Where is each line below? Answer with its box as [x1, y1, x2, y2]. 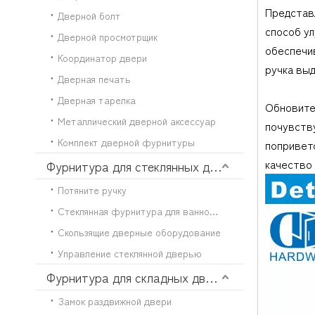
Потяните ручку [58, 183, 127, 198]
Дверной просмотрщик [58, 30, 157, 44]
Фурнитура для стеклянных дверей [210, 157, 222, 176]
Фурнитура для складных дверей [205, 268, 218, 287]
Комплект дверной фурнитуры [58, 135, 195, 150]
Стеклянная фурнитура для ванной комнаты [210, 204, 219, 219]
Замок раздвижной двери [58, 294, 172, 309]
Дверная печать [58, 72, 131, 86]
